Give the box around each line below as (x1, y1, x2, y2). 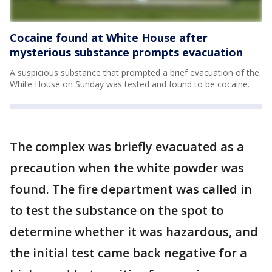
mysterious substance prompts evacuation (10, 45, 243, 59)
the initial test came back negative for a (10, 245, 247, 261)
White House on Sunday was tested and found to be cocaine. (10, 78, 252, 90)
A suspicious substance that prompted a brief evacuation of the (10, 67, 259, 78)
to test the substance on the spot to (10, 202, 223, 219)
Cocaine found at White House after (10, 30, 208, 45)
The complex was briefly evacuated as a (10, 138, 244, 155)
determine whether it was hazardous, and (10, 223, 258, 240)
